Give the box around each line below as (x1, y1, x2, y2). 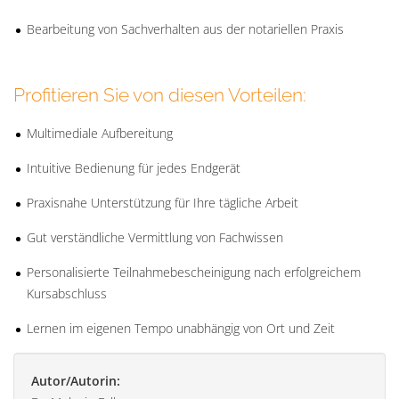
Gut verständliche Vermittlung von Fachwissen (27, 228, 283, 246)
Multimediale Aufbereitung (27, 124, 173, 142)
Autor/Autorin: (31, 371, 120, 389)
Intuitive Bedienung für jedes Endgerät (27, 159, 240, 176)
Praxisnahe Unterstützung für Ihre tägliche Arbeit (27, 193, 298, 211)
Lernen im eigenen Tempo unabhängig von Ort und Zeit (27, 319, 335, 337)
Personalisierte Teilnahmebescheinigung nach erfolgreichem (27, 263, 361, 281)
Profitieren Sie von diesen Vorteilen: (13, 83, 306, 106)
